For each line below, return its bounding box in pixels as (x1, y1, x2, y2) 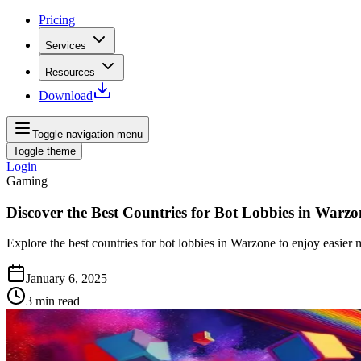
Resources (45, 66, 95, 78)
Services (45, 39, 86, 52)
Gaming (6, 174, 48, 188)
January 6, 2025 (26, 272, 107, 286)
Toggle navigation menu (32, 128, 143, 140)
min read (35, 294, 80, 309)
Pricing (39, 13, 75, 27)
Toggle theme (13, 145, 76, 157)
